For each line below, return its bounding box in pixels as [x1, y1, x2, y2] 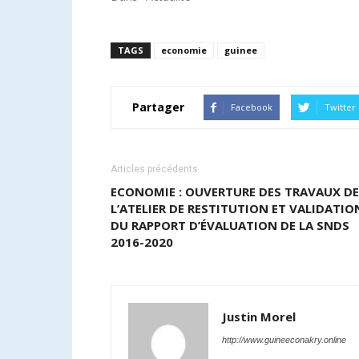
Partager [132, 99, 184, 115]
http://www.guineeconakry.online [222, 334, 346, 345]
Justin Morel [222, 308, 296, 325]
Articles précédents [111, 163, 198, 175]
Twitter [325, 100, 356, 113]
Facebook [231, 100, 272, 113]
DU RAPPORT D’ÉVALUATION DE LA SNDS [111, 216, 349, 233]
